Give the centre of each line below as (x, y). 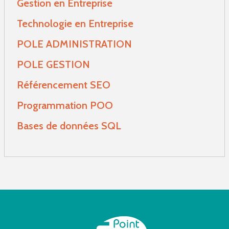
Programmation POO (65, 106)
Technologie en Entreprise (75, 24)
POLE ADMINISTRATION (74, 44)
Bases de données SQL (69, 126)
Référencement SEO (64, 85)
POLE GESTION (53, 65)
